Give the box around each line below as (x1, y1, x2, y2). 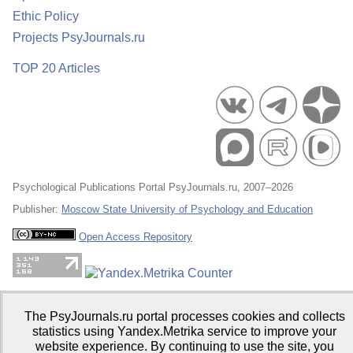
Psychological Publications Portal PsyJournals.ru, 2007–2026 (13, 181, 293, 193)
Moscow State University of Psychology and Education (61, 203, 313, 215)
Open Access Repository (79, 231, 192, 243)
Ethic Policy (13, 9, 79, 23)
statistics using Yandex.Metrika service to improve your (32, 325, 336, 338)
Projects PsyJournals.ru (13, 31, 145, 44)
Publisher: (13, 203, 61, 215)
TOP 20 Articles (13, 61, 100, 75)
